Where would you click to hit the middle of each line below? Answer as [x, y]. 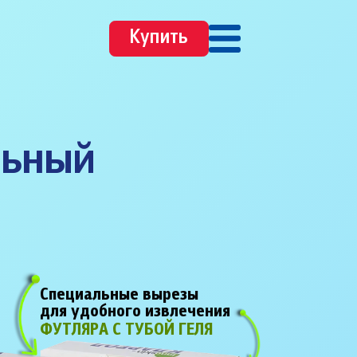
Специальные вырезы [120, 296]
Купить [159, 38]
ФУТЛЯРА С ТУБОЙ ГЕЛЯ [127, 331]
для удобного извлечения [135, 312]
